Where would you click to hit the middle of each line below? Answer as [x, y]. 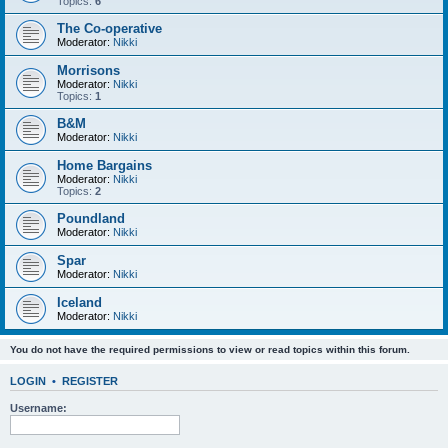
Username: [38, 407]
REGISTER [90, 381]
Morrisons [88, 70]
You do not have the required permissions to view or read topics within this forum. [210, 349]
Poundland [91, 218]
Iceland [79, 302]
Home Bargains [104, 165]
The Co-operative [109, 28]
